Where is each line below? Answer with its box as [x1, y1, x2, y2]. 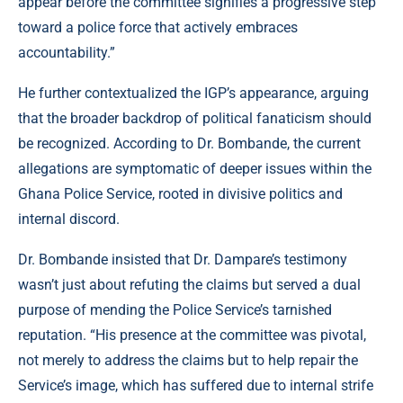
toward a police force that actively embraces [18, 19, 298, 37]
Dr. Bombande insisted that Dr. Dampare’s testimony [18, 251, 347, 269]
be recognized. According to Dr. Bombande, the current [18, 135, 361, 153]
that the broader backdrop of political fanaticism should [18, 110, 372, 128]
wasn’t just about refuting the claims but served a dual [18, 276, 361, 294]
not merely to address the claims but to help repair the [18, 352, 358, 370]
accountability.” [18, 44, 115, 62]
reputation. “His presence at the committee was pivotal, [18, 327, 366, 345]
